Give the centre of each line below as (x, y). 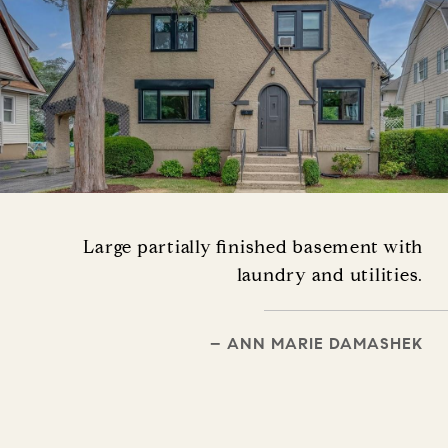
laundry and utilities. (329, 275)
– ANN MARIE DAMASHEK (316, 343)
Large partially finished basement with (253, 247)
